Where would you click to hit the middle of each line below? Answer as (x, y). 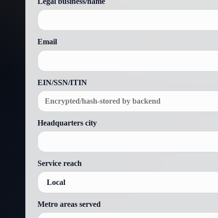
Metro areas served (69, 204)
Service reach (60, 163)
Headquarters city (67, 123)
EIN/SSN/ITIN (62, 82)
